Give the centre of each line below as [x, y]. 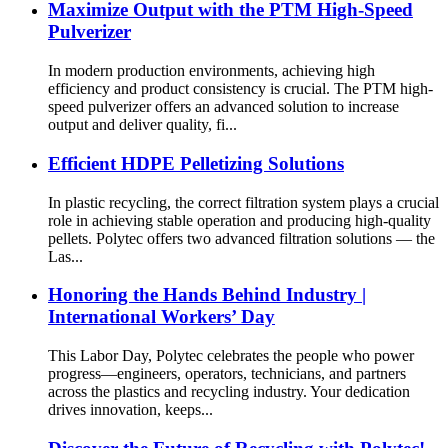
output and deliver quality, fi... [142, 125]
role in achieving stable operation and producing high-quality [239, 220]
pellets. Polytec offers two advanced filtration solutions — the [241, 238]
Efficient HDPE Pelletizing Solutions [196, 163]
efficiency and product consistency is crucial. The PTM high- [240, 89]
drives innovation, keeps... [130, 409]
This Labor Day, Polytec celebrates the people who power [231, 355]
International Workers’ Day [161, 317]
